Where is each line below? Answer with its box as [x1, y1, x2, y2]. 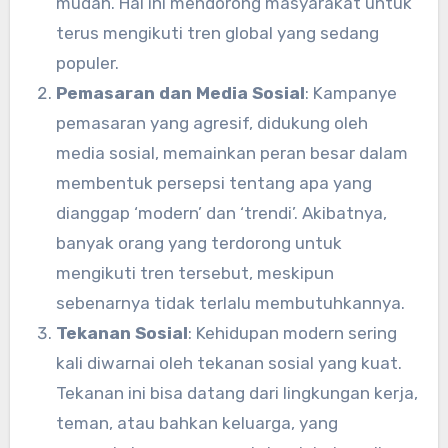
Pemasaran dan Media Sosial [55, 82, 305, 103]
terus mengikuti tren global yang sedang [55, 22, 379, 43]
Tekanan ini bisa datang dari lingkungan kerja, [55, 382, 418, 403]
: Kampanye [304, 82, 397, 103]
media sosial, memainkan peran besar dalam [55, 142, 408, 163]
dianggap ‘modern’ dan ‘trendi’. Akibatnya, [55, 202, 387, 223]
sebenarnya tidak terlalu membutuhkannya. [55, 292, 405, 313]
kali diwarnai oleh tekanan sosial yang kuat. [55, 352, 402, 373]
